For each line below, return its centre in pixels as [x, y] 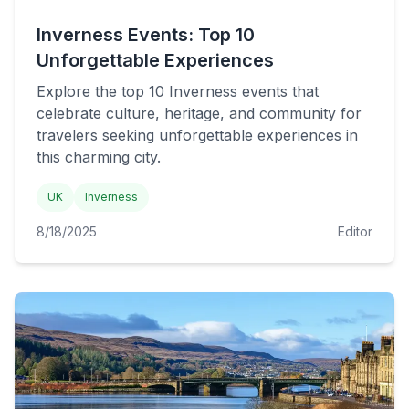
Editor [355, 231]
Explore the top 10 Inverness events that [178, 91]
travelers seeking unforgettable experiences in [197, 135]
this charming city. [99, 157]
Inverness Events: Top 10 [146, 35]
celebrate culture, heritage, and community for [199, 113]
